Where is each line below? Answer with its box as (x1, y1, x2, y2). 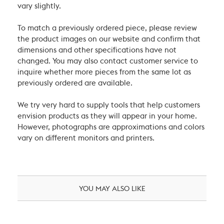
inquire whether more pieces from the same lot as (17, 68, 191, 76)
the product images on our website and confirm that (17, 35, 200, 43)
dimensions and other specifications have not (17, 46, 176, 54)
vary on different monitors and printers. (17, 134, 154, 142)
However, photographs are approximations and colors (17, 123, 204, 131)
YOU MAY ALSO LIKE (78, 185, 145, 193)
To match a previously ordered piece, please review (17, 24, 197, 32)
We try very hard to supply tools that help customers (17, 101, 200, 109)
